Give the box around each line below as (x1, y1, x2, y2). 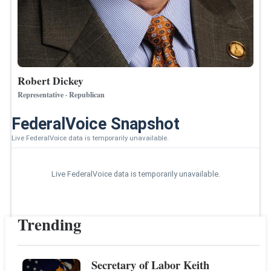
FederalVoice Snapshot (11, 114, 180, 134)
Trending (18, 212, 82, 237)
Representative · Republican (18, 88, 105, 100)
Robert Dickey (18, 72, 84, 88)
